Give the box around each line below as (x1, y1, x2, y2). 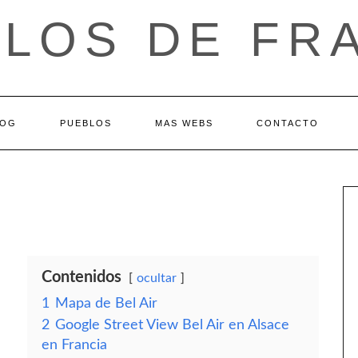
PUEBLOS (60, 118, 112, 128)
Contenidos (42, 269, 121, 285)
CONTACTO (257, 118, 319, 128)
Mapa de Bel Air (55, 296, 157, 310)
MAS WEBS (155, 118, 213, 128)
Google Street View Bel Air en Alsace (55, 318, 289, 332)
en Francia (42, 338, 107, 352)
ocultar (137, 272, 177, 284)
